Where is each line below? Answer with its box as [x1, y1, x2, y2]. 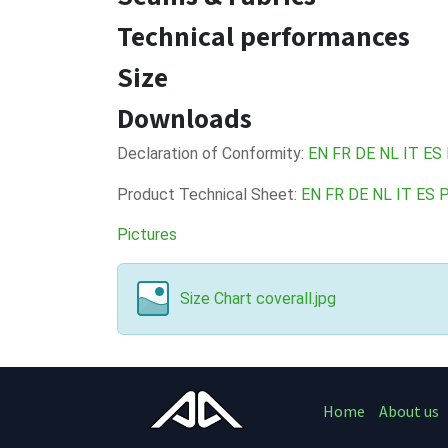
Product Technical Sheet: [117, 185, 301, 204]
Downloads [117, 99, 252, 136]
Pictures [117, 225, 177, 244]
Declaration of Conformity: [117, 144, 308, 163]
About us [379, 400, 442, 421]
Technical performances [117, 17, 410, 54]
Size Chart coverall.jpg [180, 289, 336, 308]
